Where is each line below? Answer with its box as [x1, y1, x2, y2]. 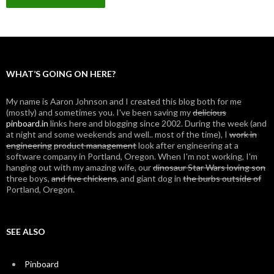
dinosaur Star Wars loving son [153, 162, 265, 172]
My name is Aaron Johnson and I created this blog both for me [6, 96, 242, 106]
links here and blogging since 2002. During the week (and [48, 118, 267, 128]
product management [54, 140, 136, 150]
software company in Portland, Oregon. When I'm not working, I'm [6, 151, 257, 161]
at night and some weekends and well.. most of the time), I [6, 129, 229, 139]
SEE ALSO [6, 226, 45, 237]
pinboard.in [6, 118, 48, 128]
